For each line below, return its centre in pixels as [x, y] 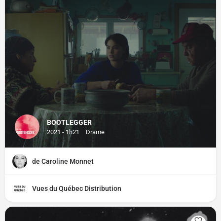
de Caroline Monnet [63, 161]
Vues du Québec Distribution [77, 188]
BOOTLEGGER [69, 122]
